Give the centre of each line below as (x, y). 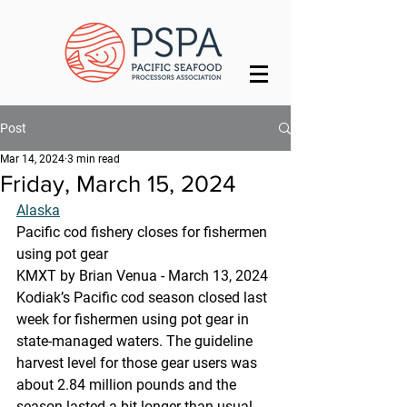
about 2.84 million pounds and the (128, 385)
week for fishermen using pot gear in (134, 319)
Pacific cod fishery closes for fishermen (144, 232)
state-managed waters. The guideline (136, 341)
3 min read (94, 159)
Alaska (38, 210)
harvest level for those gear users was (139, 363)
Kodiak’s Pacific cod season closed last (144, 298)
